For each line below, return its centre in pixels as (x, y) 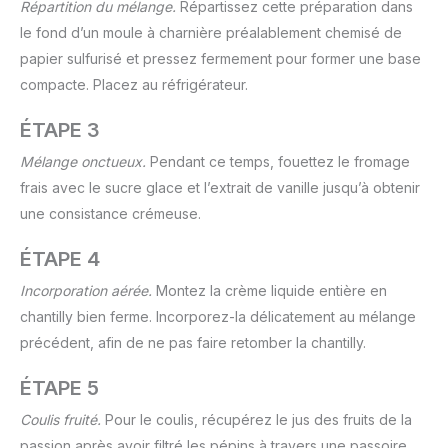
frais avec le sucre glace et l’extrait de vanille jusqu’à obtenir (220, 188)
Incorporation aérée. (86, 291)
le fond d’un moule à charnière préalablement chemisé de (211, 33)
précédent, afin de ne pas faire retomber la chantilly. (193, 343)
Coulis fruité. (60, 420)
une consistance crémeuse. (110, 214)
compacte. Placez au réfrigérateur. (134, 85)
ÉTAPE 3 (60, 130)
